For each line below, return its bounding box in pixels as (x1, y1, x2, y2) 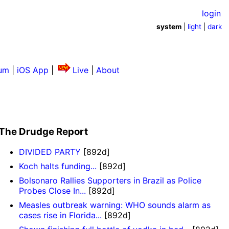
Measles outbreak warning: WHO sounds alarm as (19, 200, 211, 211)
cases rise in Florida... (19, 210, 102, 221)
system (156, 22, 182, 31)
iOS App (17, 64, 49, 75)
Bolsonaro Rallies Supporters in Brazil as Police (19, 175, 202, 186)
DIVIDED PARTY (19, 147, 81, 157)
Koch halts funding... (19, 161, 97, 172)
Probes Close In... (19, 186, 86, 196)
